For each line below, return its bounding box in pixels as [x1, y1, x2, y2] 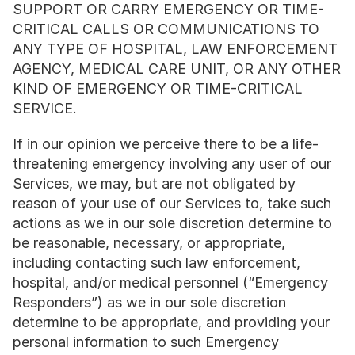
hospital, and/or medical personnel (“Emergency [13, 274, 328, 291]
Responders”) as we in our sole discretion [13, 294, 286, 311]
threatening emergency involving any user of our [13, 155, 331, 172]
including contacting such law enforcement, [13, 254, 300, 271]
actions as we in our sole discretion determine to [13, 215, 332, 231]
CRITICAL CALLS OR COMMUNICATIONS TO [13, 21, 319, 37]
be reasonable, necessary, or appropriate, [13, 235, 285, 251]
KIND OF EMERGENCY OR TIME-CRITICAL [13, 80, 303, 97]
